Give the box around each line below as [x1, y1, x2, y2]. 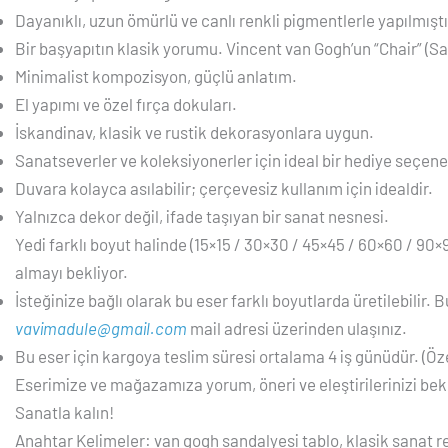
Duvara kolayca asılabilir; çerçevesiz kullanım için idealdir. [15, 177, 433, 198]
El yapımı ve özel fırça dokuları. [15, 93, 237, 114]
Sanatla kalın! [15, 401, 114, 422]
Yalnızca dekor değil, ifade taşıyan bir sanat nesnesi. [15, 205, 389, 226]
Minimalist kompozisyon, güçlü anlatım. [15, 65, 297, 86]
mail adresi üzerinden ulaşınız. [187, 317, 407, 338]
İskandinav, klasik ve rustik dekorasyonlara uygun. [15, 121, 374, 142]
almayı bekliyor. [15, 261, 128, 282]
